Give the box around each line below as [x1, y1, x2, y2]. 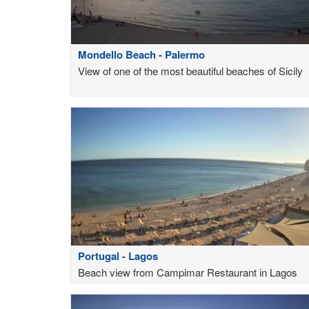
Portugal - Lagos [78, 248, 158, 264]
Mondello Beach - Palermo [78, 46, 205, 62]
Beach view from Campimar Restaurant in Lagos [78, 265, 297, 280]
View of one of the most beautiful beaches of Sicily [78, 63, 303, 78]
